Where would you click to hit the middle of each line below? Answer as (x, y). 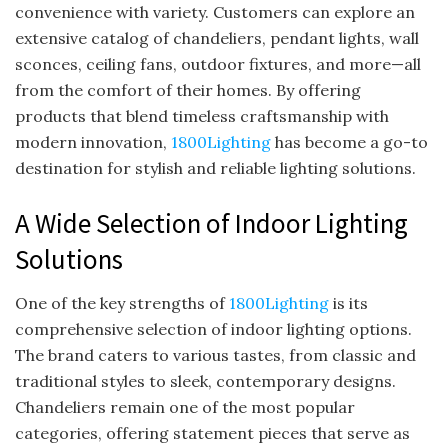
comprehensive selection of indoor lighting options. (213, 329)
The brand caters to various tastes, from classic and (215, 355)
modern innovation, (93, 141)
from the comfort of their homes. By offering (188, 89)
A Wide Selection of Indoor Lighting (211, 222)
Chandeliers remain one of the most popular (185, 407)
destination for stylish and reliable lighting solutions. (215, 167)
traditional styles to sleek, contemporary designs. (205, 381)
